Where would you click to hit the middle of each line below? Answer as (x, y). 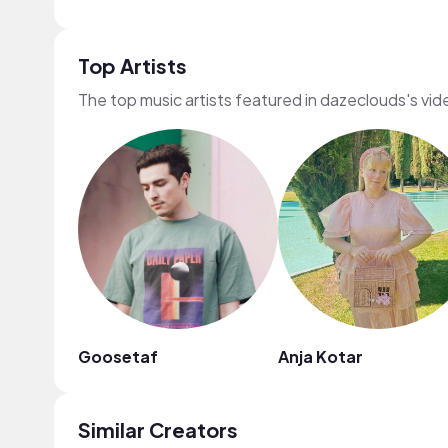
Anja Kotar (320, 356)
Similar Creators (158, 429)
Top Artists (132, 65)
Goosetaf (118, 356)
